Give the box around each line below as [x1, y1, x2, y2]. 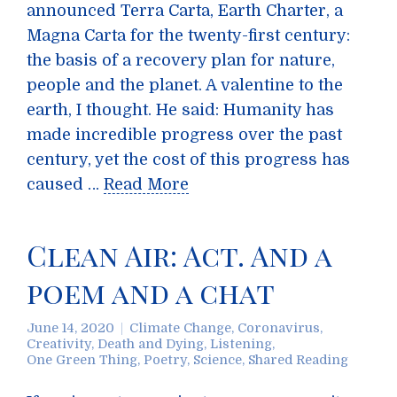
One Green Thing [27, 353, 137, 367]
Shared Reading [248, 353, 348, 367]
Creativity [27, 337, 91, 351]
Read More [104, 175, 189, 193]
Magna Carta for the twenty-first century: [27, 27, 350, 44]
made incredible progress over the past [27, 126, 342, 144]
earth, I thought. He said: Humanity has [27, 101, 334, 119]
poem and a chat [27, 273, 275, 311]
